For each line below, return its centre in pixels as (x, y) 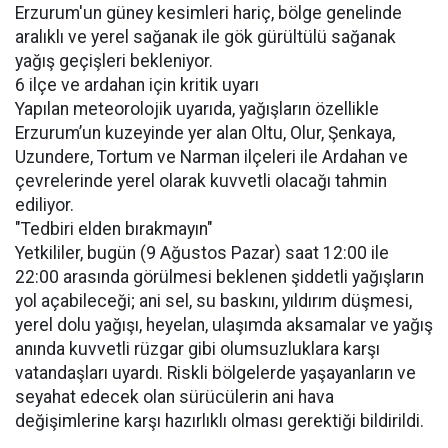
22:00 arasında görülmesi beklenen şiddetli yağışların (219, 277)
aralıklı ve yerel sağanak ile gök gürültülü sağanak (205, 37)
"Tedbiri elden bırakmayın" (114, 229)
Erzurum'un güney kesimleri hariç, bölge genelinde (208, 13)
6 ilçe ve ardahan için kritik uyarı (137, 85)
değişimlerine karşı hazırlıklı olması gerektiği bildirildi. (219, 421)
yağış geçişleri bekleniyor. (114, 61)
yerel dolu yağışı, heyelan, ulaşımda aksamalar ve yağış (224, 325)
